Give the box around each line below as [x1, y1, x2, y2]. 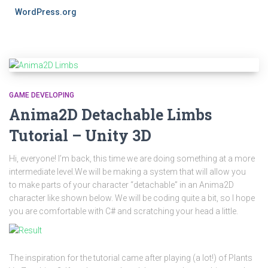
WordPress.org [15, 7, 77, 17]
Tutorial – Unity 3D [9, 126, 151, 146]
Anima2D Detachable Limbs [9, 105, 212, 125]
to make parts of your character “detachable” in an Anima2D [9, 180, 234, 190]
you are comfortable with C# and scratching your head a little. [9, 206, 238, 217]
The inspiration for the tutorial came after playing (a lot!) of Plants [9, 253, 252, 263]
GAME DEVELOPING [9, 91, 74, 100]
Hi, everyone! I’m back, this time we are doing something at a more [9, 154, 255, 164]
